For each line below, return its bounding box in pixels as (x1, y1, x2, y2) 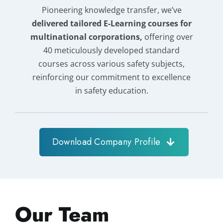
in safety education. (75, 85, 148, 96)
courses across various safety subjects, (38, 58, 185, 69)
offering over (142, 31, 193, 42)
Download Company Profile (52, 135, 161, 148)
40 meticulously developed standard (43, 44, 180, 56)
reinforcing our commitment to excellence (32, 71, 191, 83)
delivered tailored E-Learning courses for (31, 17, 192, 29)
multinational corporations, (30, 31, 142, 42)
